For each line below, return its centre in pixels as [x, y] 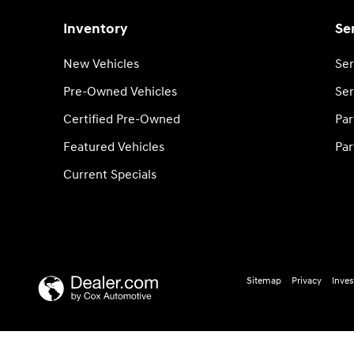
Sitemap [264, 281]
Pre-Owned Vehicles [120, 92]
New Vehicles [101, 64]
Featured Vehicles [114, 147]
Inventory [95, 29]
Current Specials [110, 175]
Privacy [307, 281]
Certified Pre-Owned [122, 120]
